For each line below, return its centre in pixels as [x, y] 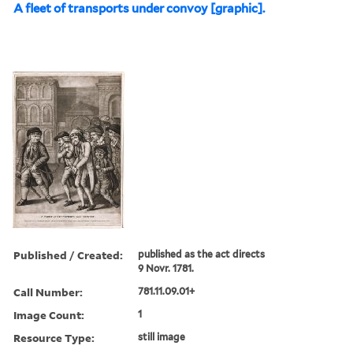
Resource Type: [54, 337]
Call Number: [48, 292]
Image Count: [49, 314]
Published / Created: [68, 255]
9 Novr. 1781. [166, 268]
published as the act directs [202, 254]
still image [162, 336]
